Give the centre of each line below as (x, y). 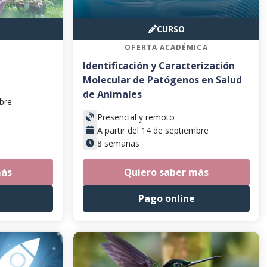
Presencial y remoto (136, 117)
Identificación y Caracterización (159, 66)
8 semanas (118, 143)
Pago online (166, 198)
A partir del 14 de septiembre (153, 130)
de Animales (112, 94)
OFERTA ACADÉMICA (166, 47)
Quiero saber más (166, 172)
